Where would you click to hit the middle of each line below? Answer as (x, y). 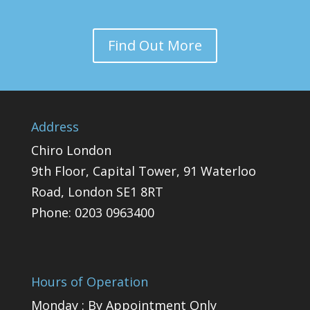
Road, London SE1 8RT (97, 192)
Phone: (53, 213)
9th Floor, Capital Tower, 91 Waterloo (143, 171)
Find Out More (155, 46)
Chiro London (71, 151)
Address (55, 127)
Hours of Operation (89, 281)
